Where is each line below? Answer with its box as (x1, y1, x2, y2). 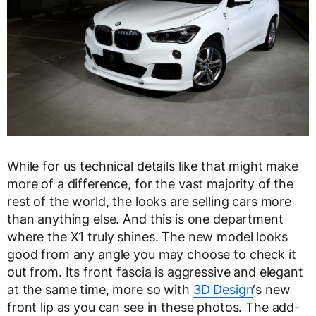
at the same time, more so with (7, 281, 193, 297)
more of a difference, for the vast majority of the (7, 176, 293, 191)
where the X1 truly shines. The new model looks (7, 229, 288, 244)
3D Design (193, 281, 253, 297)
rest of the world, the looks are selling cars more (7, 193, 291, 209)
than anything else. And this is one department (7, 211, 284, 226)
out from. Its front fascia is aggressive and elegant (7, 264, 303, 279)
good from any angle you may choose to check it (7, 246, 296, 262)
